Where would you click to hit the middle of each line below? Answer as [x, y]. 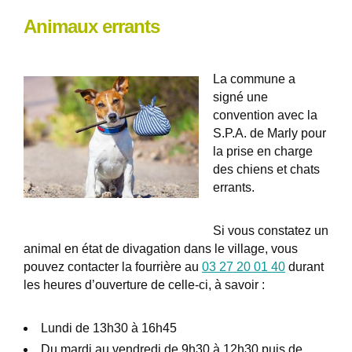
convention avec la [265, 115]
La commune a [254, 79]
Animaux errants [92, 27]
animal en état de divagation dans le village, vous [161, 249]
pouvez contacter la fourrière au [113, 267]
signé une [240, 97]
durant [304, 267]
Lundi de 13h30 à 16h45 [109, 328]
